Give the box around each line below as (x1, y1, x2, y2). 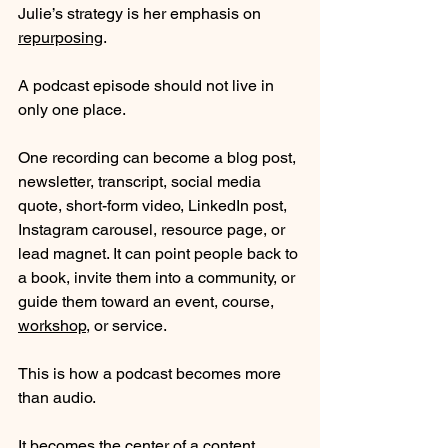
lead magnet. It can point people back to (18, 243, 302, 263)
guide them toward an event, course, (18, 291, 278, 311)
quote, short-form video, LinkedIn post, (18, 195, 291, 215)
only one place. (18, 99, 126, 119)
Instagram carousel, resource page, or (18, 219, 289, 239)
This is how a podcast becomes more (18, 363, 285, 383)
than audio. (18, 387, 96, 407)
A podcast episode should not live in (18, 75, 278, 95)
